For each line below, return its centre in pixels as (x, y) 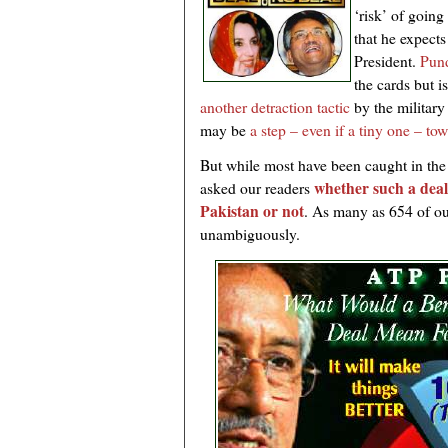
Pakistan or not (252, 211)
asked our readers (257, 188)
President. (387, 61)
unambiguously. (250, 234)
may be (225, 130)
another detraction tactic (275, 107)
